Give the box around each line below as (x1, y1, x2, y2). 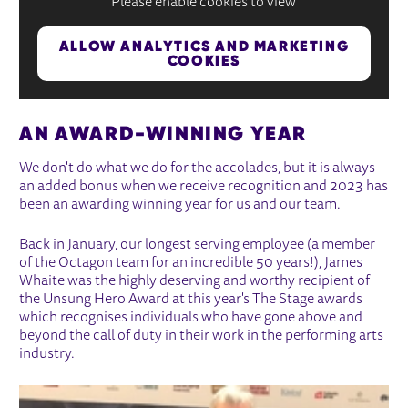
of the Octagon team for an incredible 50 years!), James (19, 255, 363, 270)
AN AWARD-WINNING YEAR (19, 119, 307, 146)
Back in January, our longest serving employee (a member (19, 237, 376, 252)
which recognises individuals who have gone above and (19, 310, 363, 325)
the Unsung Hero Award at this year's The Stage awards (19, 291, 363, 307)
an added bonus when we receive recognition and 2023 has (19, 178, 389, 194)
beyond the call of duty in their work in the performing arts (19, 328, 384, 343)
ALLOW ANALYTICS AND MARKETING (58, 36, 350, 56)
